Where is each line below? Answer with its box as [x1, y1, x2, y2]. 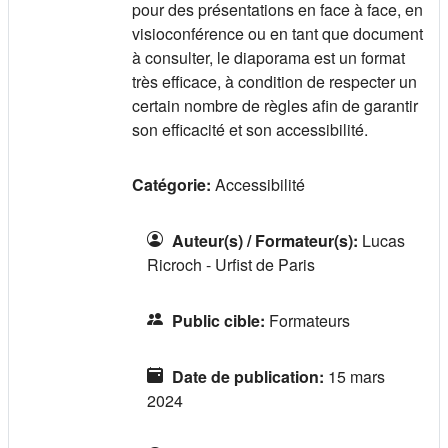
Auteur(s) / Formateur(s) [172, 228, 353, 252]
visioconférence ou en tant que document [132, 21, 423, 45]
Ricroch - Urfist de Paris [147, 252, 315, 276]
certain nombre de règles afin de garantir [132, 93, 418, 117]
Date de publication [172, 364, 319, 388]
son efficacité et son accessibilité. [132, 117, 368, 141]
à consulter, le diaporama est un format [132, 45, 405, 69]
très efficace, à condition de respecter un [132, 69, 417, 93]
